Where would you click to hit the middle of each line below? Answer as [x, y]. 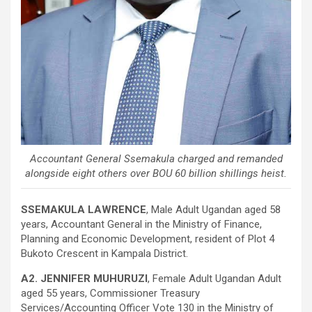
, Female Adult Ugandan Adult [214, 278]
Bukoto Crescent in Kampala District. [104, 253]
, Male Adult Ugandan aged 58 [213, 209]
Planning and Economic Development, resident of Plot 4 [148, 239]
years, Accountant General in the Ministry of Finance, [141, 224]
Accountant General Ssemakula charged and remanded [156, 158]
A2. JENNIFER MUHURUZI [84, 278]
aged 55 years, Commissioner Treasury [110, 293]
